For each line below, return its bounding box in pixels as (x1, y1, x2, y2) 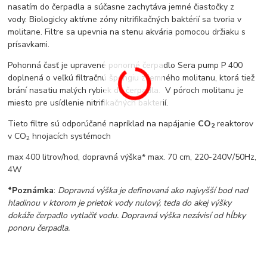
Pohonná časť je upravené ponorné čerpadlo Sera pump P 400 (8, 59, 246, 71)
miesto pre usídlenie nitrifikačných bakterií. (8, 97, 169, 108)
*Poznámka (8, 184, 54, 196)
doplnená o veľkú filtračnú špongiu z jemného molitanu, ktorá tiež (8, 72, 255, 83)
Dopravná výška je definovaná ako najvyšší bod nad (58, 184, 249, 196)
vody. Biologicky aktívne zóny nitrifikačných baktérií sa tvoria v (8, 13, 242, 25)
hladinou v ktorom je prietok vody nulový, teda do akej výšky (8, 197, 232, 209)
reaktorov (215, 117, 254, 129)
